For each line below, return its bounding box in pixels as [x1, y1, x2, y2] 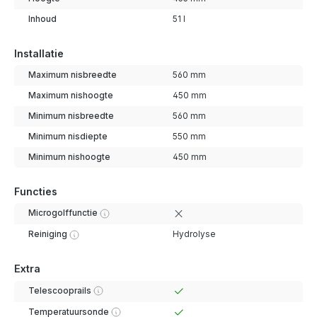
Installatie [14, 47, 64, 59]
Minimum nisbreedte [28, 111, 114, 121]
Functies [14, 185, 57, 197]
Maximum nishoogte [28, 91, 113, 100]
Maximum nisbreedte [28, 70, 117, 80]
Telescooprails [28, 285, 91, 296]
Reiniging [28, 229, 67, 240]
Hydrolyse [172, 229, 215, 240]
